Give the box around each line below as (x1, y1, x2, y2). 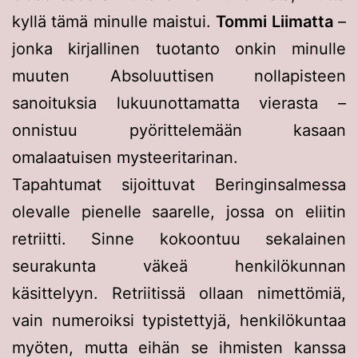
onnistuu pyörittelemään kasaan (12, 120, 346, 140)
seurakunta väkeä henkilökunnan (12, 256, 346, 276)
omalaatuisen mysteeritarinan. (12, 147, 238, 167)
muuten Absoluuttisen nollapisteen (12, 66, 346, 86)
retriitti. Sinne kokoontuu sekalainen (12, 229, 346, 249)
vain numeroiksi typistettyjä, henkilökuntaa (12, 310, 346, 330)
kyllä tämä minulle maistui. (12, 11, 217, 31)
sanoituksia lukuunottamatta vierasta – (12, 93, 346, 113)
